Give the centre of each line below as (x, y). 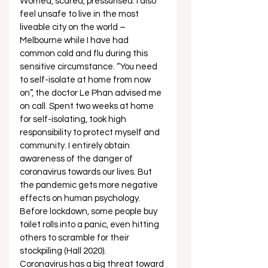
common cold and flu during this (85, 54)
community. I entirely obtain (76, 146)
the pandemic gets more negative (90, 185)
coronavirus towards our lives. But (87, 172)
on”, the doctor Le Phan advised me (92, 93)
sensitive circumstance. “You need (89, 67)
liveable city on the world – (74, 27)
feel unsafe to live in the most (80, 14)
